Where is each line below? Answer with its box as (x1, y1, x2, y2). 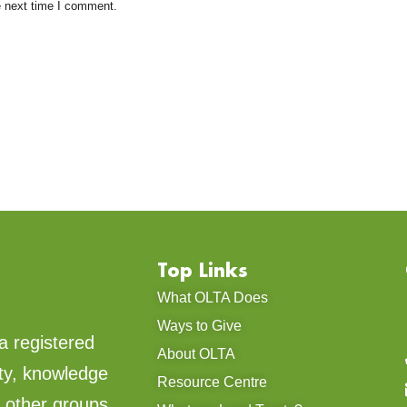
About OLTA (156, 346, 235, 362)
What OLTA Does (156, 290, 268, 306)
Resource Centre (156, 374, 267, 391)
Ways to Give (156, 318, 242, 334)
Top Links (156, 258, 248, 283)
